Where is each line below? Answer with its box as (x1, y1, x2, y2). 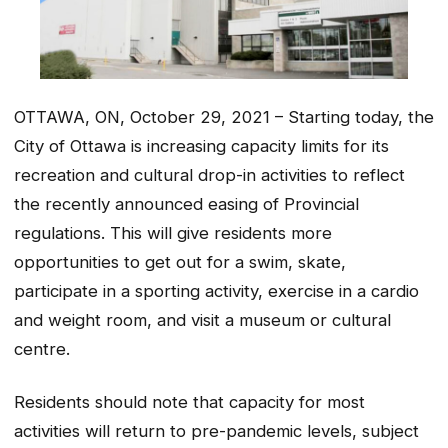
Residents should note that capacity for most (14, 391, 365, 412)
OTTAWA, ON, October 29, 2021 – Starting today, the (14, 107, 434, 128)
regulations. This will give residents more (14, 223, 332, 244)
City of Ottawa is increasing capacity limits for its (14, 136, 389, 157)
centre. (14, 339, 70, 360)
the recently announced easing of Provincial (14, 194, 359, 215)
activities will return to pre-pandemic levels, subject (14, 420, 419, 441)
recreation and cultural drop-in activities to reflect (14, 165, 405, 186)
